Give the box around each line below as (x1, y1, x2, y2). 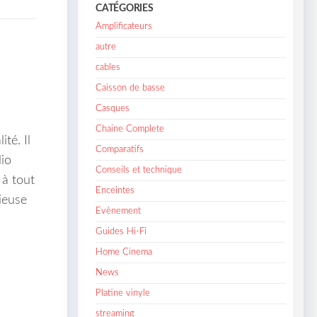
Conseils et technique (96, 165, 183, 175)
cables (96, 62, 121, 72)
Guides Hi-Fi (96, 226, 147, 236)
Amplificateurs (96, 21, 153, 31)
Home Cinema (96, 247, 153, 257)
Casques (96, 103, 130, 113)
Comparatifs (96, 144, 144, 154)
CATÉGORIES (96, 3, 154, 13)
